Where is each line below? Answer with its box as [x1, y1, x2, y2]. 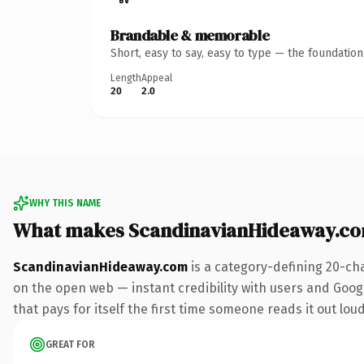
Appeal [141, 71, 172, 84]
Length [110, 71, 141, 84]
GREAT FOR [45, 338, 95, 350]
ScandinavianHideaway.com [13, 258, 188, 275]
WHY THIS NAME [29, 197, 101, 209]
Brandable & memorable [110, 24, 270, 45]
